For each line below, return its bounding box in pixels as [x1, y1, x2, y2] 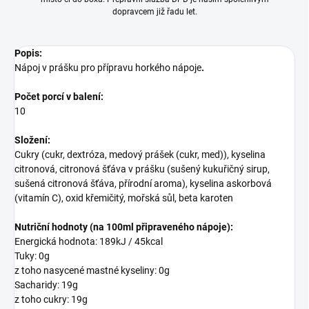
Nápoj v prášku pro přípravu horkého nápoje [14, 62, 201, 74]
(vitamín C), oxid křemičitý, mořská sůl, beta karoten [14, 192, 233, 204]
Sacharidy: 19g [14, 279, 78, 291]
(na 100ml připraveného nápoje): [88, 221, 233, 233]
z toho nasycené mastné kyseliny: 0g [14, 265, 170, 277]
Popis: [14, 48, 42, 59]
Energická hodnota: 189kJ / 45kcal [14, 236, 163, 248]
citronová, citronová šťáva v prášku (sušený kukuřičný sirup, [14, 163, 270, 175]
